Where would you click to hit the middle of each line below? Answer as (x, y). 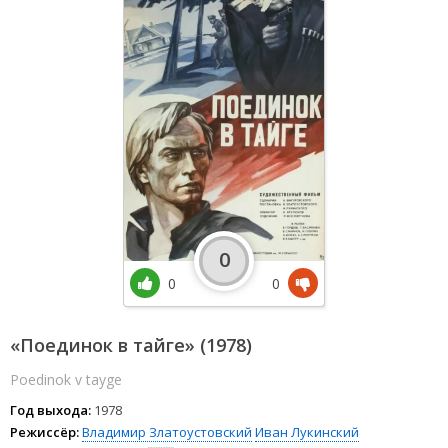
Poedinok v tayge (66, 379)
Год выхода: (50, 410)
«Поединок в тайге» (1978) (131, 345)
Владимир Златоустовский (167, 432)
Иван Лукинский (307, 432)
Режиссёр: (44, 432)
